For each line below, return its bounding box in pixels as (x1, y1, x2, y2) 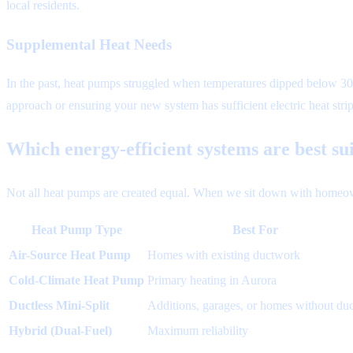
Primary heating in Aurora (147, 273, 277, 288)
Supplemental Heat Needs (6, 35, 172, 53)
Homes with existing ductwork (147, 247, 300, 262)
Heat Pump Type (31, 222, 122, 237)
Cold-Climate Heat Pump (9, 273, 144, 288)
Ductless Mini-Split (9, 298, 110, 313)
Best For (232, 222, 278, 237)
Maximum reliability (147, 323, 248, 338)
